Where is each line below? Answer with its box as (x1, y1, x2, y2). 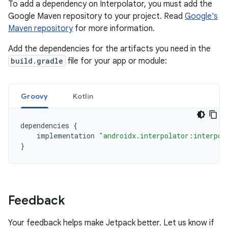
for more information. (73, 23, 155, 34)
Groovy (21, 92, 48, 101)
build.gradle (11, 56, 63, 66)
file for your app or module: (66, 56, 167, 66)
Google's (185, 11, 218, 21)
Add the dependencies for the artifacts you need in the (8, 44, 211, 54)
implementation (37, 131, 95, 140)
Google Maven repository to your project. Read (8, 11, 185, 21)
